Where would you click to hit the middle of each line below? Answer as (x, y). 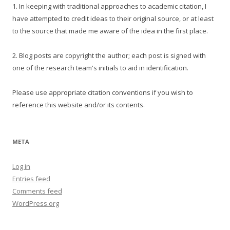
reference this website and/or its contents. (79, 105)
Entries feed (31, 179)
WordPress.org (36, 203)
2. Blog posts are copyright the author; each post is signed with (109, 55)
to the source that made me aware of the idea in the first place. (110, 31)
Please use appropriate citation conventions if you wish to (103, 92)
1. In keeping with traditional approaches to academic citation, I (109, 6)
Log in (21, 166)
